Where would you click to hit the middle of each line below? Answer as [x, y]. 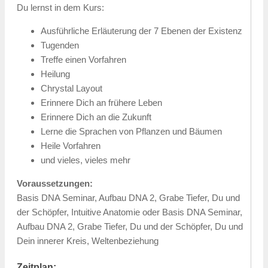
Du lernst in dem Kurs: [60, 7]
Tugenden [60, 45]
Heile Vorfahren [71, 145]
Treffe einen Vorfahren [83, 59]
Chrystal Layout [71, 88]
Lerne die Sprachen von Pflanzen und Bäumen [131, 131]
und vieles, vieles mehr [86, 160]
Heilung [55, 74]
